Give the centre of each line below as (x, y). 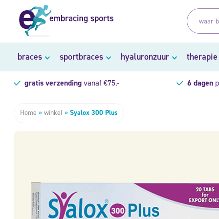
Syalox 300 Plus (94, 112)
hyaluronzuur (145, 56)
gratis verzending (53, 83)
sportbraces (81, 56)
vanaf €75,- (100, 83)
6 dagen (200, 83)
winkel (53, 112)
